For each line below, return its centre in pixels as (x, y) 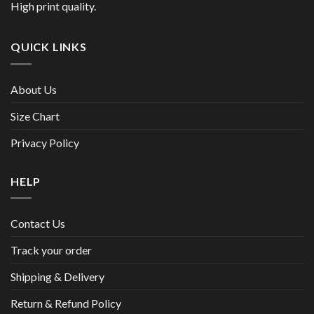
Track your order (51, 250)
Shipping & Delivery (57, 277)
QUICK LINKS (49, 47)
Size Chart (35, 116)
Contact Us (38, 224)
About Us (34, 89)
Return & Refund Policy (66, 303)
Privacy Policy (45, 142)
